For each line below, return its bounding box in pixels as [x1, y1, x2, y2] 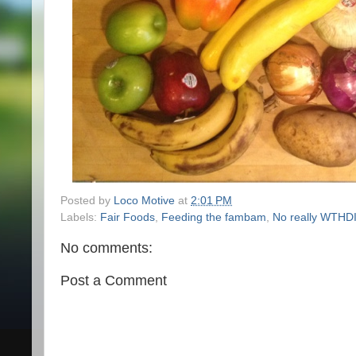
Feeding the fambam [161, 211, 266, 223]
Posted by [60, 194, 114, 207]
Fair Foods [100, 211, 155, 223]
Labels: [60, 211, 100, 223]
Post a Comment [60, 273, 167, 288]
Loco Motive [114, 194, 175, 207]
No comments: [60, 239, 153, 256]
